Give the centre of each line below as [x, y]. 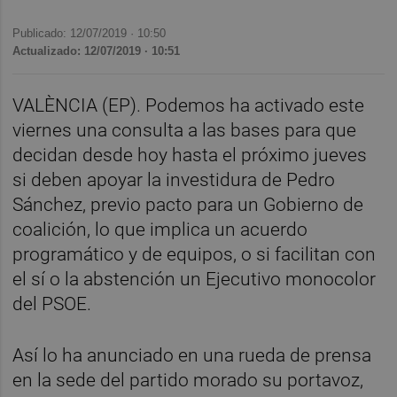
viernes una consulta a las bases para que [185, 131]
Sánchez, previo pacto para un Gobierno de [188, 205]
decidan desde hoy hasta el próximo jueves [190, 156]
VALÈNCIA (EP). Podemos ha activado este [189, 106]
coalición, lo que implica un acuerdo [160, 230]
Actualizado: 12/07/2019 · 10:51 [97, 51]
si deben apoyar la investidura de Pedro [174, 180]
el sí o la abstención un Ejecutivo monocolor [195, 280]
